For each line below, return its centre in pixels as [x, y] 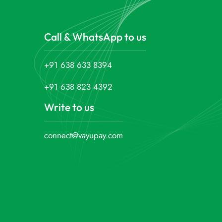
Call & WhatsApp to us [95, 36]
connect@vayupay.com [84, 135]
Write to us [69, 107]
